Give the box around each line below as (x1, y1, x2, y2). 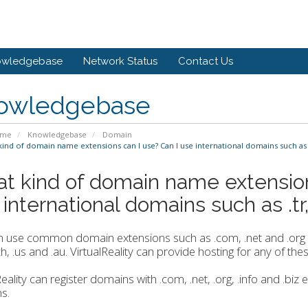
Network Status (83, 55, 157, 67)
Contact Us (178, 55, 233, 67)
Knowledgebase (27, 129, 87, 140)
